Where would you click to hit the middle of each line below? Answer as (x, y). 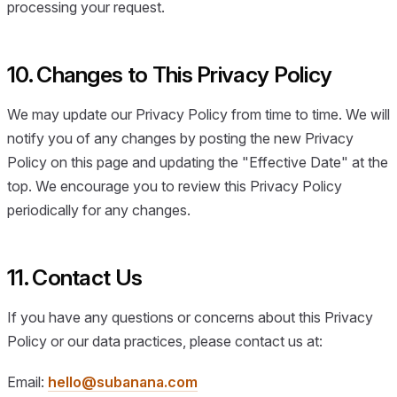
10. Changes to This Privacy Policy (170, 74)
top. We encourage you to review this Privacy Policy (175, 186)
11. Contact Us (75, 277)
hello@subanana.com (123, 381)
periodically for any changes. (99, 210)
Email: (27, 381)
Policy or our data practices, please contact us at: (165, 342)
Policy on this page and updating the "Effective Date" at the (198, 162)
